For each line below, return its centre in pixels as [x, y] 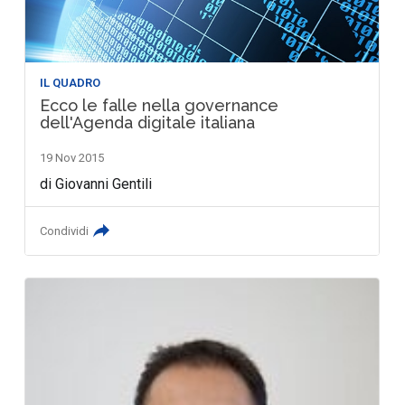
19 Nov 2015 [72, 157]
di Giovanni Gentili [96, 184]
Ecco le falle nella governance [160, 105]
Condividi [65, 231]
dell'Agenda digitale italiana [148, 122]
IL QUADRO [71, 82]
